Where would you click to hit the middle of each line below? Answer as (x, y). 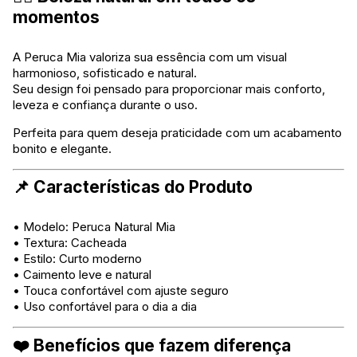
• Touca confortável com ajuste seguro (121, 290)
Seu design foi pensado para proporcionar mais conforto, (169, 89)
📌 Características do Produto (133, 186)
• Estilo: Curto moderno (77, 258)
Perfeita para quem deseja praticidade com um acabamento (177, 133)
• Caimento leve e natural (82, 274)
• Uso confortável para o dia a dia (105, 306)
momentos (56, 18)
